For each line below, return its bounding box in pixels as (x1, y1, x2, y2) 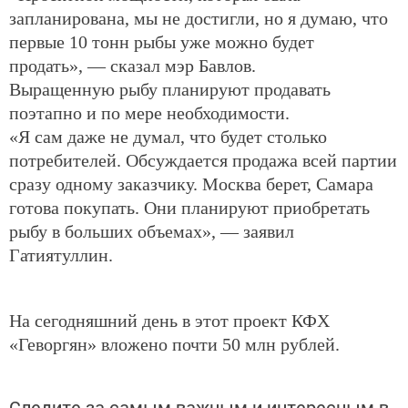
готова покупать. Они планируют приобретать (9, 198, 370, 219)
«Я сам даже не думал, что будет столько (9, 127, 327, 148)
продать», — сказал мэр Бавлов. (9, 56, 256, 76)
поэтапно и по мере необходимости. (9, 103, 290, 124)
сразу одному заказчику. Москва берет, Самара (9, 174, 373, 195)
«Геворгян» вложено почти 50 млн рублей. (9, 334, 340, 355)
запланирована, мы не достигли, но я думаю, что (9, 8, 388, 29)
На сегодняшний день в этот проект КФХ (9, 311, 330, 331)
